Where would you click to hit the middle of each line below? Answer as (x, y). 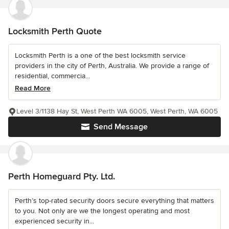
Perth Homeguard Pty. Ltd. (62, 176)
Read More (33, 88)
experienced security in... (54, 221)
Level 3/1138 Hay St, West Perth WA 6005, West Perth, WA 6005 (117, 111)
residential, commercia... (52, 76)
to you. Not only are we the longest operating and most (102, 211)
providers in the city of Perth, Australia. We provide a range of (112, 66)
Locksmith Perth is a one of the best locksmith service (100, 55)
